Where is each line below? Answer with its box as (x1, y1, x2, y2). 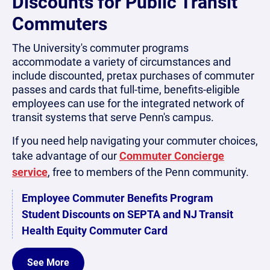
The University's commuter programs (12, 41, 189, 54)
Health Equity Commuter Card (22, 224, 168, 237)
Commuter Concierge (119, 149, 224, 162)
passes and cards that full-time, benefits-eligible (12, 83, 240, 96)
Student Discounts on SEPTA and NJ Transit (22, 207, 233, 221)
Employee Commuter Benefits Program (22, 191, 213, 204)
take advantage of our (12, 149, 119, 162)
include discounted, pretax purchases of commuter (12, 69, 254, 82)
